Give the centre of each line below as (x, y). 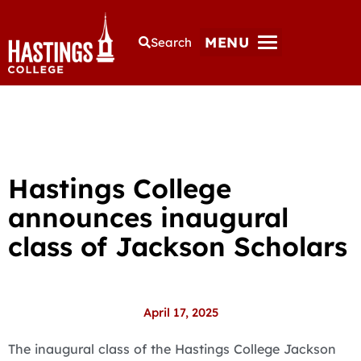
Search (172, 43)
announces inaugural (148, 217)
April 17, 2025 (180, 312)
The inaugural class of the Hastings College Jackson (172, 349)
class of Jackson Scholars (178, 246)
